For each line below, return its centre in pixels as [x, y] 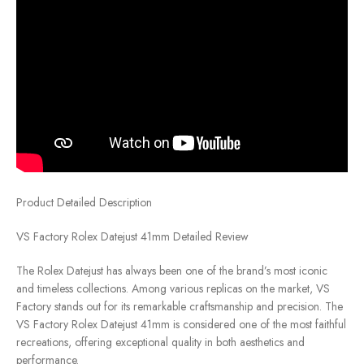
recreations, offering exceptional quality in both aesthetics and [160, 342]
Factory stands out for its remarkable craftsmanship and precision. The [180, 307]
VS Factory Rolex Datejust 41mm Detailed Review [132, 237]
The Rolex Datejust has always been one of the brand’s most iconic [172, 271]
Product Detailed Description [84, 203]
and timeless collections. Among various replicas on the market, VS [173, 289]
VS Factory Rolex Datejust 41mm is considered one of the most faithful [181, 325]
